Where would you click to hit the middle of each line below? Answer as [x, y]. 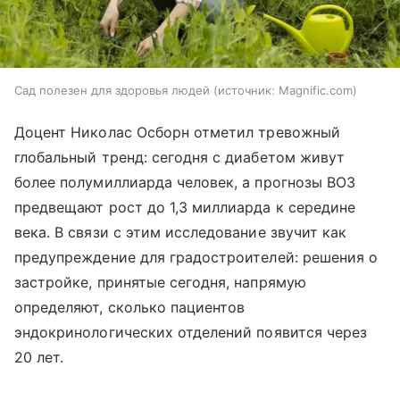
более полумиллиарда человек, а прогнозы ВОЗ [185, 183]
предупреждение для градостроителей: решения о [196, 258]
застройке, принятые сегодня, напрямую [160, 283]
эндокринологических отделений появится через [191, 333]
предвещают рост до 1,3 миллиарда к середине [185, 208]
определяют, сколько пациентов [130, 308]
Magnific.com [316, 91]
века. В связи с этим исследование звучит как [181, 233]
